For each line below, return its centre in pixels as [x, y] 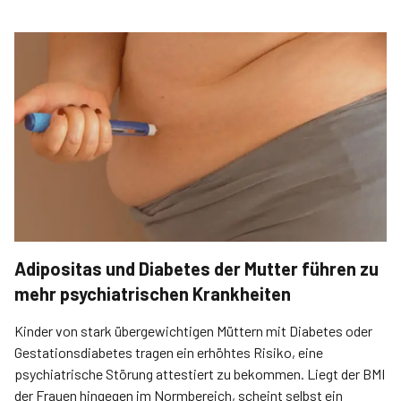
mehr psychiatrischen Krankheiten [153, 294]
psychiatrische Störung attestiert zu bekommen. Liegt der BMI [200, 374]
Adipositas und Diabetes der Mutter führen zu [196, 269]
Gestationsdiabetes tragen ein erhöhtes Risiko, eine [169, 352]
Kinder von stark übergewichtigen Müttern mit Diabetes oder [193, 331]
